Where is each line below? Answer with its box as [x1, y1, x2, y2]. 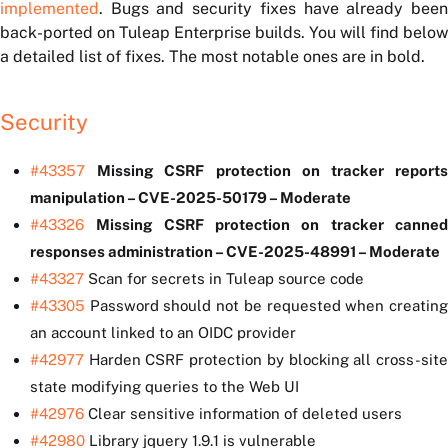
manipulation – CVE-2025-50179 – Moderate [30, 189, 351, 207]
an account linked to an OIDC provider [30, 324, 296, 342]
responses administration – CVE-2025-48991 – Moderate [30, 243, 440, 261]
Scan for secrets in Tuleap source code [84, 270, 364, 288]
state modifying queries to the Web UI [30, 378, 299, 396]
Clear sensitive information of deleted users [84, 405, 402, 423]
